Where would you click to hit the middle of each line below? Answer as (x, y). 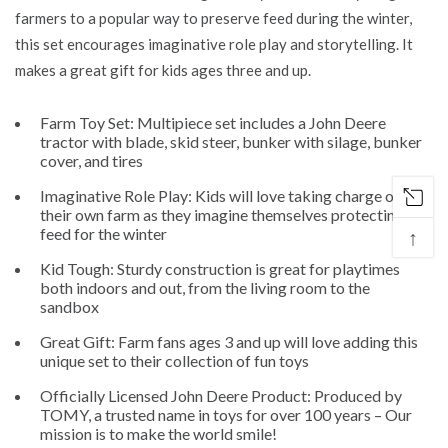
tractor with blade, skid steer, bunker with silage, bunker (231, 142)
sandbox (70, 307)
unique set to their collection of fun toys (175, 361)
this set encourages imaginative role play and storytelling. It (214, 43)
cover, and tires (92, 161)
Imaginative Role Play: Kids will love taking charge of (220, 196)
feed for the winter (104, 234)
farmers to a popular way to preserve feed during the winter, (213, 17)
